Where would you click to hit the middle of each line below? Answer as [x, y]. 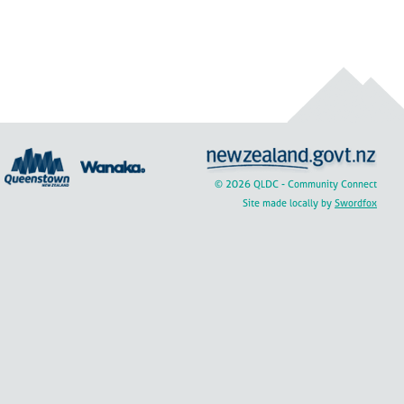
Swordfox [356, 202]
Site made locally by [289, 202]
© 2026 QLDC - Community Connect [296, 184]
